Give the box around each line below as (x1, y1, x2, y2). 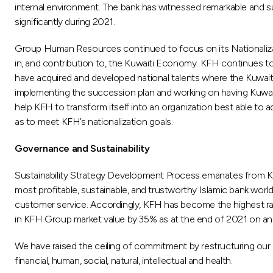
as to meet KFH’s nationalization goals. (15, 115, 173, 127)
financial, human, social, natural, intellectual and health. (15, 254, 233, 266)
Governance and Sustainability (15, 142, 150, 154)
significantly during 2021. (15, 15, 115, 27)
